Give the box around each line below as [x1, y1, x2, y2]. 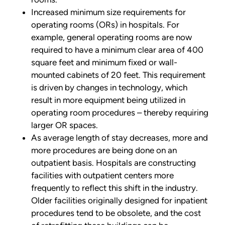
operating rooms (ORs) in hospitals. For [31, 20, 179, 30]
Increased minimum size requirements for [31, 7, 186, 18]
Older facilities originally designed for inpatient [31, 195, 207, 206]
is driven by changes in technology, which [31, 82, 187, 93]
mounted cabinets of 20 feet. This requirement [31, 70, 205, 80]
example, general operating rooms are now [31, 32, 192, 43]
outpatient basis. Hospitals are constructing [31, 158, 196, 168]
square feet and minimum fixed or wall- [31, 57, 177, 68]
